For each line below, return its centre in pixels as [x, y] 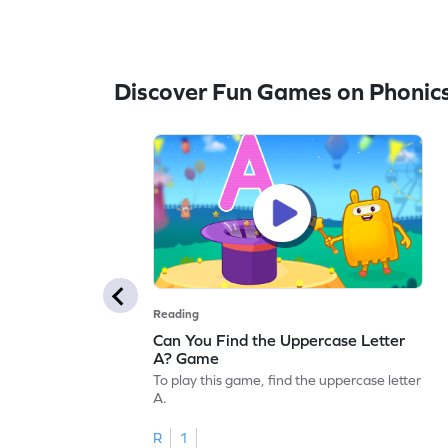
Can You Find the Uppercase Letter [279, 339]
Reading [176, 313]
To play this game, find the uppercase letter [287, 379]
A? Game [186, 357]
